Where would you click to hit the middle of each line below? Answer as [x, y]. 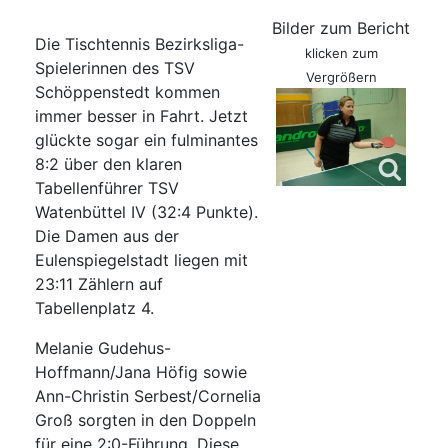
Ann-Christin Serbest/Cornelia [148, 396]
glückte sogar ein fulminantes [146, 140]
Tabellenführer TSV [107, 188]
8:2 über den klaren [108, 164]
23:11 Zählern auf [99, 284]
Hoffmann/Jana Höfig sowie [141, 372]
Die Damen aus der [107, 236]
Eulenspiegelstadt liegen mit [141, 260]
